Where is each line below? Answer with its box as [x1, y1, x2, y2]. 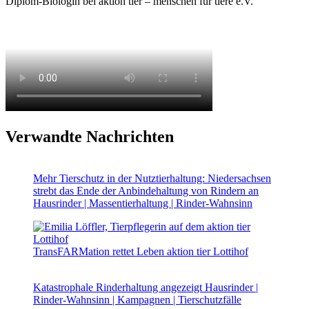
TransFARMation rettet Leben [33, 245, 167, 257]
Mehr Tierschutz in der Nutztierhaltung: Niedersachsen [33, 172, 271, 184]
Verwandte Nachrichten [6, 127, 174, 146]
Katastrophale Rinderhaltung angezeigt [33, 281, 205, 293]
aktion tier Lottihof [167, 245, 248, 257]
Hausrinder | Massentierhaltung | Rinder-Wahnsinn [33, 197, 252, 209]
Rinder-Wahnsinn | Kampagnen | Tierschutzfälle [33, 293, 241, 306]
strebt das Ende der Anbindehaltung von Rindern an [33, 184, 259, 197]
